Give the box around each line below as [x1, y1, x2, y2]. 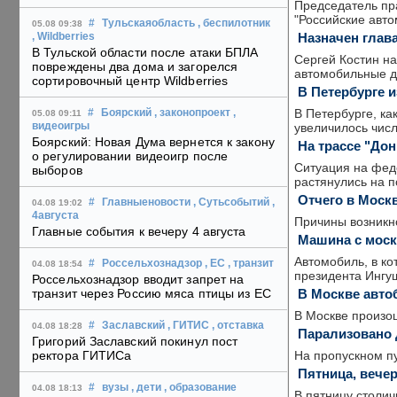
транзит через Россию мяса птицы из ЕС [32, 286, 271, 301]
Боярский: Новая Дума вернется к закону [32, 135, 275, 150]
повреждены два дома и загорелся [32, 59, 238, 74]
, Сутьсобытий [193, 197, 269, 208]
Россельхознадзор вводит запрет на [32, 272, 245, 287]
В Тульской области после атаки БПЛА [32, 45, 259, 60]
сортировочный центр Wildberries [32, 74, 229, 89]
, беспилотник [198, 18, 270, 29]
